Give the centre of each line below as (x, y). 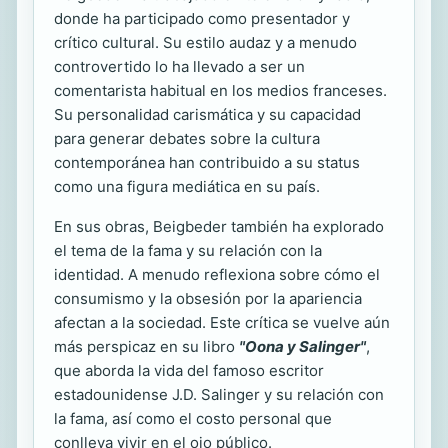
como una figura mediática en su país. (187, 186)
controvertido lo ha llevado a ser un (179, 66)
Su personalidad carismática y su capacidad (207, 114)
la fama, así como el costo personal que (193, 418)
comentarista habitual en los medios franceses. (220, 90)
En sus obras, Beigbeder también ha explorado (219, 226)
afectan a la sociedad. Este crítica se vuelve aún (222, 322)
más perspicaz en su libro (146, 346)
